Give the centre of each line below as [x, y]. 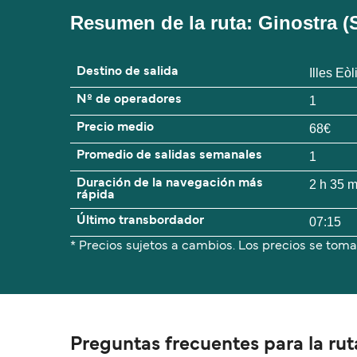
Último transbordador [140, 221]
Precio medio [115, 128]
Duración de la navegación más [170, 184]
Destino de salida [127, 72]
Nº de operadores [129, 100]
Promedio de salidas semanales [169, 156]
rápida [96, 196]
